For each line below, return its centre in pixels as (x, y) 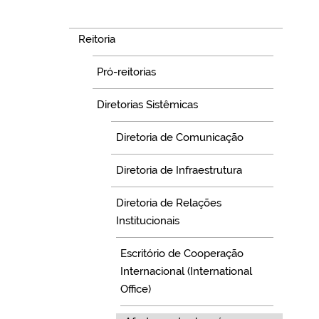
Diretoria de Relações (168, 203)
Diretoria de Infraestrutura (179, 171)
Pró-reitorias (127, 72)
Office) (135, 289)
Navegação (106, 13)
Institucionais (147, 221)
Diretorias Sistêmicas (148, 105)
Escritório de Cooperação (182, 254)
